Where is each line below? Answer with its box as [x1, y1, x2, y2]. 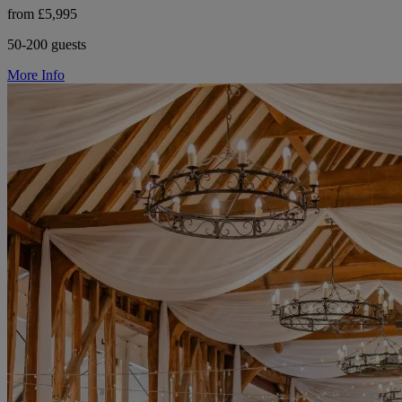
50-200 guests [7, 36, 86, 52]
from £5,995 [7, 5, 77, 22]
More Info [7, 66, 65, 83]
